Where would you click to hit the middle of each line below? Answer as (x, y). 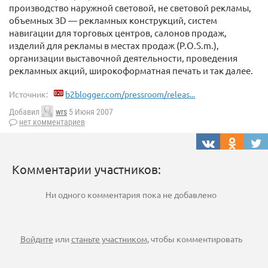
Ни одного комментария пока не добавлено (131, 195)
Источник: (28, 94)
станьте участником (109, 239)
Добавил (25, 112)
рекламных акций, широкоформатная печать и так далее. (131, 70)
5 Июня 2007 (90, 112)
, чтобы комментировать (194, 239)
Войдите (36, 239)
